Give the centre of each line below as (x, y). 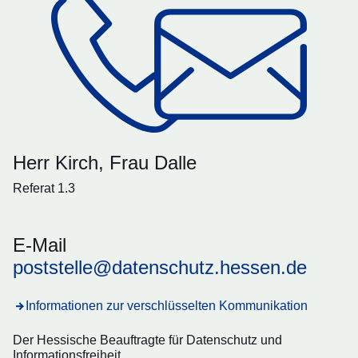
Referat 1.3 (44, 189)
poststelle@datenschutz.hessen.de (160, 268)
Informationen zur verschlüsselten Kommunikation (167, 306)
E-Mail (40, 245)
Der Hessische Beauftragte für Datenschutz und (147, 340)
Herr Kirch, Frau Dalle (105, 163)
